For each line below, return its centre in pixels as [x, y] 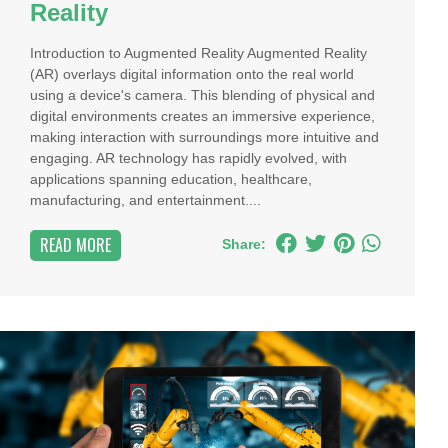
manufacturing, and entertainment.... [146, 200]
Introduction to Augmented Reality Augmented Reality [199, 53]
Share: [243, 244]
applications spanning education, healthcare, [171, 179]
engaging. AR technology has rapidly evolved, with [189, 158]
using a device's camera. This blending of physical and [203, 95]
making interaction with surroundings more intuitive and [205, 137]
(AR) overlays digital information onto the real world [192, 74]
